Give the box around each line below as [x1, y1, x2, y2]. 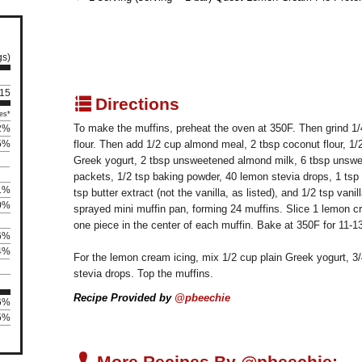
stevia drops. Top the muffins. [74, 267, 213, 280]
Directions [90, 95, 179, 114]
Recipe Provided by [74, 292, 171, 305]
